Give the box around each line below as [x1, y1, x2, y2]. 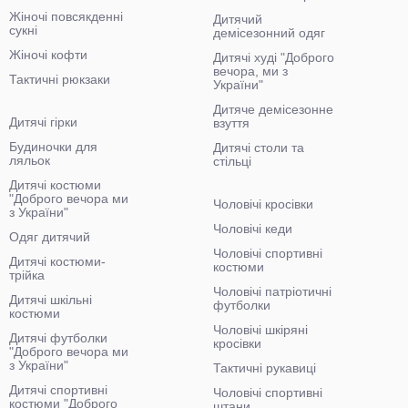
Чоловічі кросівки [213, 197, 313, 211]
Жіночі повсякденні [9, 9, 123, 24]
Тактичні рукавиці [213, 361, 316, 375]
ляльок [9, 153, 50, 168]
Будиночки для [9, 139, 97, 154]
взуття [213, 116, 250, 130]
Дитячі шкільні [9, 292, 92, 307]
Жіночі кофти [9, 47, 87, 62]
